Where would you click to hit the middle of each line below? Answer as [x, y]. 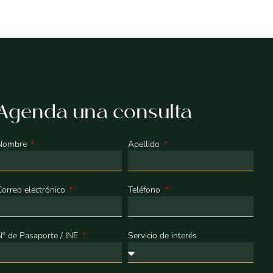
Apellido [145, 144]
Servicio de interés [162, 235]
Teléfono [145, 190]
